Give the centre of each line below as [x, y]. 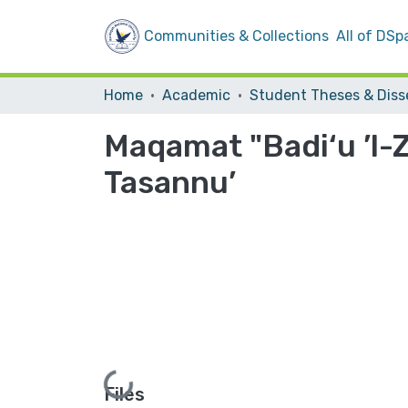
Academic [196, 95]
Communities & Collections [236, 36]
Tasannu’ [170, 183]
